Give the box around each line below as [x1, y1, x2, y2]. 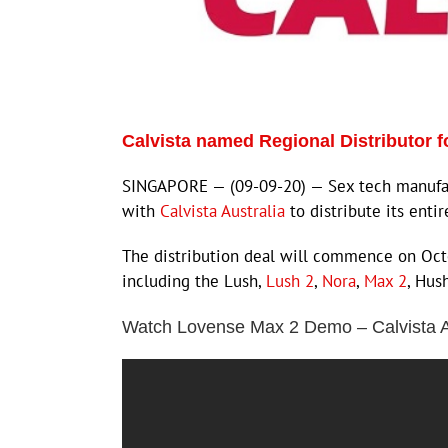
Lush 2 [266, 270, 314, 293]
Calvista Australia [160, 200, 285, 223]
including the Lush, [122, 270, 266, 293]
